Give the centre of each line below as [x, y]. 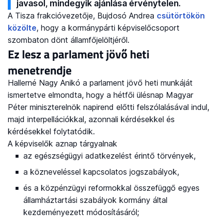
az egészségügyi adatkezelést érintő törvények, [109, 156]
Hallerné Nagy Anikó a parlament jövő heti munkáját [100, 83]
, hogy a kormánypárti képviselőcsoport [108, 28]
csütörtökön [181, 16]
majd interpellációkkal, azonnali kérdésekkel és [91, 119]
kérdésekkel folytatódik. [51, 132]
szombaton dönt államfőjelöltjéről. [69, 40]
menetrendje [40, 70]
